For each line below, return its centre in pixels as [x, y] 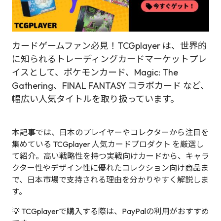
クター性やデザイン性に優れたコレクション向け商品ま [110, 168]
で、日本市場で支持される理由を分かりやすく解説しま [110, 180]
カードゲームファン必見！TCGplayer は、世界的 [109, 46]
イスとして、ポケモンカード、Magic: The [95, 72]
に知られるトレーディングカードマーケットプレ [109, 59]
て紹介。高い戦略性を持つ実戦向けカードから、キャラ [110, 156]
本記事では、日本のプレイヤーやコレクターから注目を [110, 132]
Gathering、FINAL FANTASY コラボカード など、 [110, 86]
